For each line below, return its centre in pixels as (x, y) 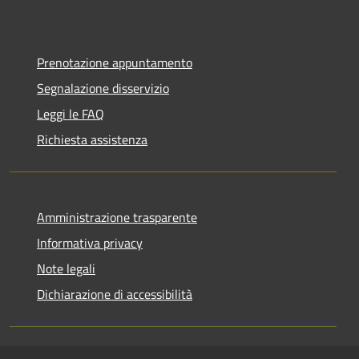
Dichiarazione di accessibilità (115, 294)
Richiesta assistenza (92, 140)
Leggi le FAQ (71, 114)
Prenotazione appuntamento (115, 63)
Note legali (66, 269)
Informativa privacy (90, 243)
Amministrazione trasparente (117, 218)
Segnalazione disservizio (103, 89)
